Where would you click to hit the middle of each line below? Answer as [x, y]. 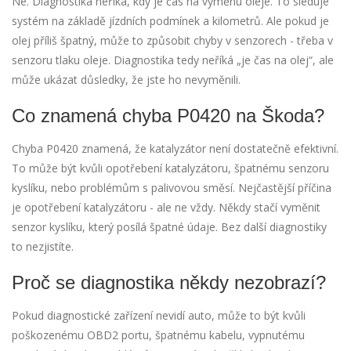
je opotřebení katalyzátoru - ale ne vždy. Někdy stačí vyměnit [166, 208]
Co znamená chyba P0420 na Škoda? [168, 116]
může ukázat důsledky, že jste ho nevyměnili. [126, 80]
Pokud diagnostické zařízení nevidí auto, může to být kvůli [159, 316]
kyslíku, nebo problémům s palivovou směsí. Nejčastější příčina [172, 188]
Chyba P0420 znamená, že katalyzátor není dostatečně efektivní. [175, 149]
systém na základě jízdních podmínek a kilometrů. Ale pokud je [170, 21]
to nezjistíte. [43, 247]
